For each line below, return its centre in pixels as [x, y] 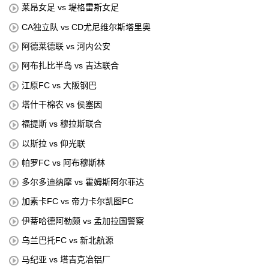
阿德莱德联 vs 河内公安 [66, 46]
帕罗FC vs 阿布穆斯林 [63, 162]
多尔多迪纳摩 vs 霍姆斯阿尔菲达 [83, 182]
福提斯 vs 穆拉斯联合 [62, 124]
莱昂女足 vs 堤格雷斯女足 [70, 8]
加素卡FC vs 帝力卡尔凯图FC [77, 201]
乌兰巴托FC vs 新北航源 [68, 240]
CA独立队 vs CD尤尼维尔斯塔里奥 [86, 27]
